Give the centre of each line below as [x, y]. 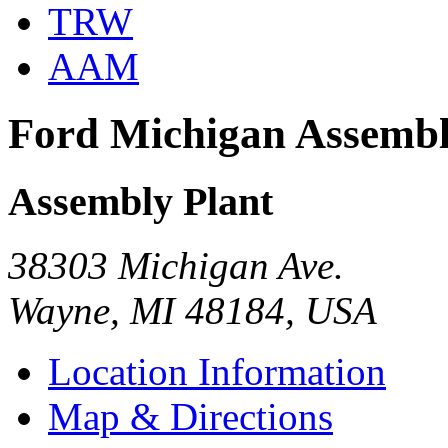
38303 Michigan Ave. [176, 266]
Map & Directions [190, 417]
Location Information [217, 372]
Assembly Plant [140, 201]
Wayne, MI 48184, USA [192, 311]
